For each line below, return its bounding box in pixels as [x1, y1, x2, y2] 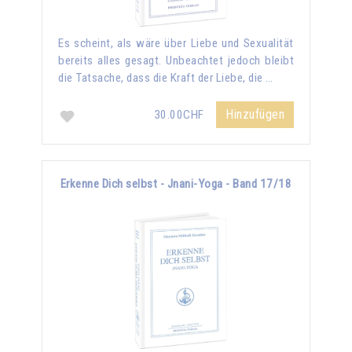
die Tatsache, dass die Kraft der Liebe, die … [58, 70, 273, 85]
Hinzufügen [225, 106, 284, 122]
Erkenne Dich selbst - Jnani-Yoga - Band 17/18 [60, 176, 292, 191]
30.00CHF [153, 107, 207, 122]
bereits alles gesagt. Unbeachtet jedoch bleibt [58, 53, 294, 68]
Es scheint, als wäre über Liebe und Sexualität [58, 35, 294, 50]
